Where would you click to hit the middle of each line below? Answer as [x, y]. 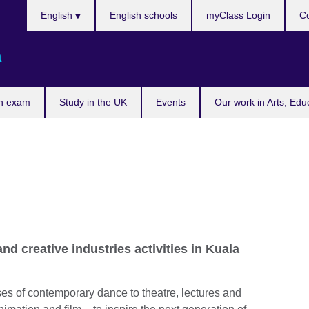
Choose [45, 7]
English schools [143, 15]
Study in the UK [93, 102]
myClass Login [238, 15]
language [49, 40]
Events [171, 102]
